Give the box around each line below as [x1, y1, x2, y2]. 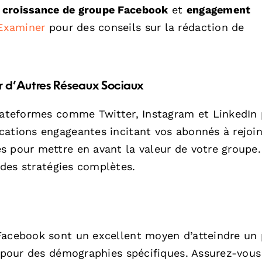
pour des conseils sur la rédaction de [45, 20, 244, 33]
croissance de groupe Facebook [2, 3, 168, 16]
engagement [186, 3, 251, 16]
